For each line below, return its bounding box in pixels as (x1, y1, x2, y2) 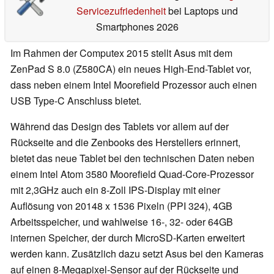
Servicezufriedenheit (76, 4, 166, 18)
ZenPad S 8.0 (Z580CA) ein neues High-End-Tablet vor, (10, 62, 251, 76)
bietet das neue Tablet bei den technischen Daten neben (10, 151, 254, 166)
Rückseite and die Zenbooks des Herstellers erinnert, (10, 135, 240, 150)
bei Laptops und (165, 4, 238, 18)
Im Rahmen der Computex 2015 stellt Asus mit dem (10, 46, 232, 61)
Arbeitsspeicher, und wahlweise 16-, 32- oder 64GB (10, 215, 233, 229)
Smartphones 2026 (95, 20, 179, 34)
